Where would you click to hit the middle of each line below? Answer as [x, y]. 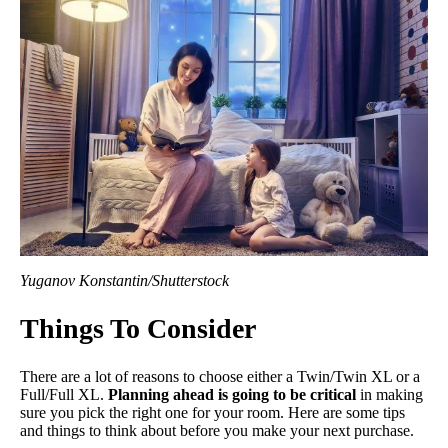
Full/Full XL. [64, 395]
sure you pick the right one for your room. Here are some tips [212, 413]
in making [389, 395]
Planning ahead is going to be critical [232, 395]
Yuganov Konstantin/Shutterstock [124, 280]
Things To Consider [138, 329]
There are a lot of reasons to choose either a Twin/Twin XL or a [220, 377]
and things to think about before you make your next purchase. [217, 431]
